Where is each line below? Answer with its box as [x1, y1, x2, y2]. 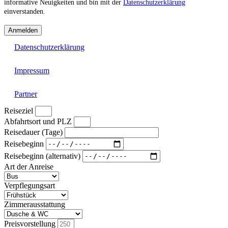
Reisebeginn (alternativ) [4, 151, 82, 160]
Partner [14, 89, 37, 98]
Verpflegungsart [4, 181, 55, 190]
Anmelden [8, 26, 38, 34]
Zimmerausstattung [4, 199, 65, 209]
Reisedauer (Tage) [4, 127, 65, 136]
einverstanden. [4, 7, 45, 15]
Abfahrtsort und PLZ [4, 117, 74, 126]
